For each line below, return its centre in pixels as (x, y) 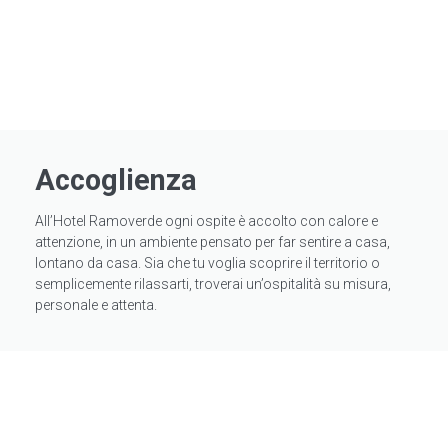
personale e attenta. (96, 305)
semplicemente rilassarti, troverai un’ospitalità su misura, (213, 284)
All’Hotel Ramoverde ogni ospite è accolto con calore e (206, 221)
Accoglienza (116, 180)
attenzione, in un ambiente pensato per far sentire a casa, (212, 242)
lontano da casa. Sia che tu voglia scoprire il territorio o (207, 263)
